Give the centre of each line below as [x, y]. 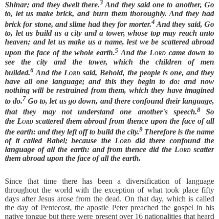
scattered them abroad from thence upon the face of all [124, 121]
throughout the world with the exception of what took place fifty [109, 190]
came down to [190, 53]
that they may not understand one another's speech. [101, 112]
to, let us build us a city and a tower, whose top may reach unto [109, 33]
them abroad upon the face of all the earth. [73, 158]
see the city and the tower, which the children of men [109, 62]
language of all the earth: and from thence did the [90, 150]
